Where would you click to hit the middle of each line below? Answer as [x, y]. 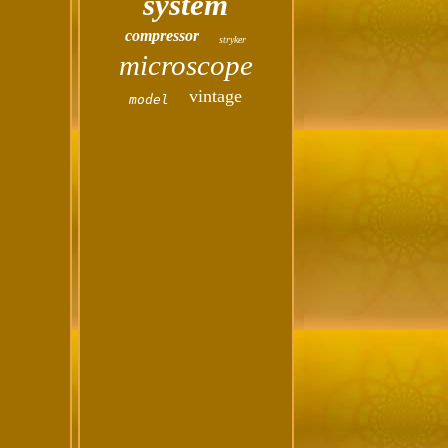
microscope [185, 65]
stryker [233, 39]
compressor [162, 35]
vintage [216, 96]
